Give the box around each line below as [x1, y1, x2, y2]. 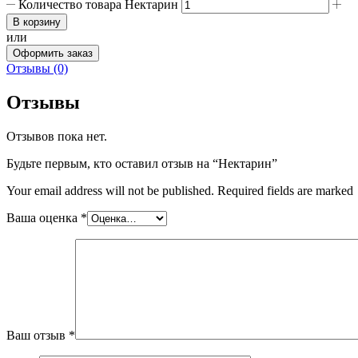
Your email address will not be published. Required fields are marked [6, 184, 353, 198]
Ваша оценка [6, 211, 81, 225]
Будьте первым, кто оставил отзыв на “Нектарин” [6, 157, 277, 171]
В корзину [13, 16, 61, 29]
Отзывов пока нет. [6, 129, 107, 144]
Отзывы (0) [6, 62, 68, 76]
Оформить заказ [13, 47, 93, 60]
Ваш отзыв [6, 328, 69, 343]
